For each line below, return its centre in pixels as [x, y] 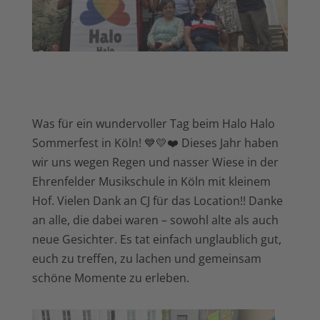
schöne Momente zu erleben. [112, 278]
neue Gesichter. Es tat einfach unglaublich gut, [156, 240]
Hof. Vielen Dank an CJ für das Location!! [140, 201]
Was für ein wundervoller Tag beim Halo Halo [153, 124]
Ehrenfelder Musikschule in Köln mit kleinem [151, 182]
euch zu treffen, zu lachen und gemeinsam [146, 259]
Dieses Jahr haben [230, 143]
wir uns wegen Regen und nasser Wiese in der [155, 162]
